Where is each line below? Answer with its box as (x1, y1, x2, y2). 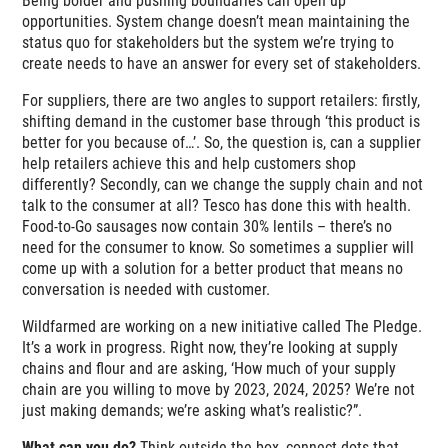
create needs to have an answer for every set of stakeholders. (22, 54, 422, 74)
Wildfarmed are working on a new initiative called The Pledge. (22, 317, 423, 337)
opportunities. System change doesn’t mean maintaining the (22, 12, 411, 32)
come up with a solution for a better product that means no (22, 259, 404, 279)
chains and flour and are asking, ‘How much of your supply (22, 359, 397, 379)
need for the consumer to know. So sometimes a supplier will (22, 238, 415, 258)
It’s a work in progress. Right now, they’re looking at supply (22, 338, 399, 358)
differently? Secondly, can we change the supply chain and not (22, 175, 424, 195)
